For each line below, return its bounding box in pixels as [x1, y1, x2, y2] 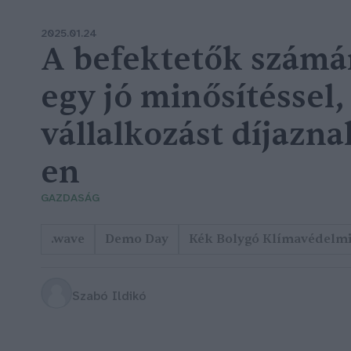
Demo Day [105, 230, 168, 247]
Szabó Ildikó [72, 290, 147, 304]
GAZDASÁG [41, 192, 100, 204]
